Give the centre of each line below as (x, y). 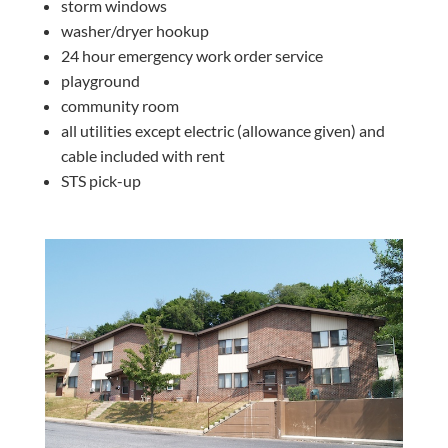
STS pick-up (100, 180)
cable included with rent (142, 155)
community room (119, 105)
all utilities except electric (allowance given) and (222, 130)
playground (100, 80)
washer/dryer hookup (134, 30)
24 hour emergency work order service (191, 55)
